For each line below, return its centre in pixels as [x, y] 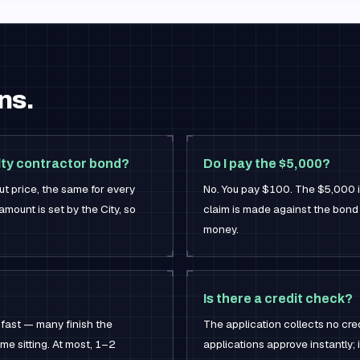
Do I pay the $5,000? [267, 164]
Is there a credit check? [278, 299]
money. [221, 229]
